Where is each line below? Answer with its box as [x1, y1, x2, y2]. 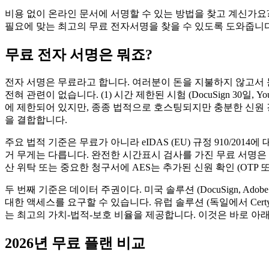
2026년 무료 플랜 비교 [5, 235, 145, 251]
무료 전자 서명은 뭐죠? [5, 46, 153, 62]
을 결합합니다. [5, 114, 67, 125]
